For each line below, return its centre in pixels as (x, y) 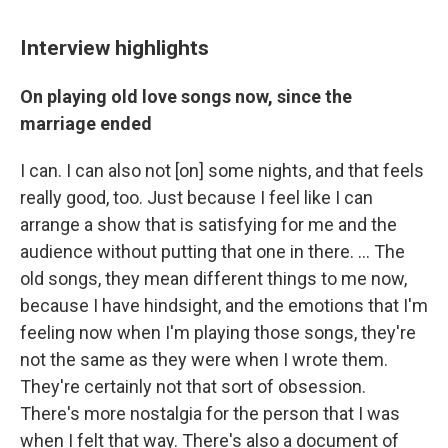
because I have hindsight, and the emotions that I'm (224, 305)
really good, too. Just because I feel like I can (196, 197)
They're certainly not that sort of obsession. (193, 386)
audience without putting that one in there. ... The (212, 251)
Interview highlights (114, 47)
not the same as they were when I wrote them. (204, 359)
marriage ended (86, 123)
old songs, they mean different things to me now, (213, 278)
